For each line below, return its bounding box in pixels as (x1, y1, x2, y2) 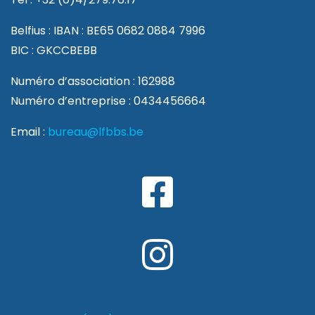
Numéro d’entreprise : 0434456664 (11, 93, 206, 110)
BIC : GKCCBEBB (11, 42, 97, 59)
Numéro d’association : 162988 (11, 73, 175, 90)
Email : (11, 124, 48, 141)
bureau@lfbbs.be (48, 124, 143, 141)
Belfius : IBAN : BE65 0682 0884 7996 (11, 22, 205, 39)
